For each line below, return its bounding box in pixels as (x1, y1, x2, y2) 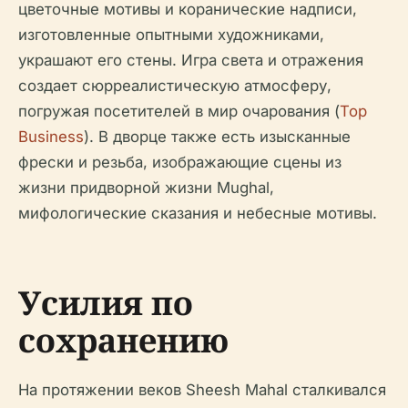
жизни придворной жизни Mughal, (18, 178, 274, 197)
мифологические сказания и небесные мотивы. (18, 203, 377, 222)
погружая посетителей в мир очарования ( (18, 101, 340, 120)
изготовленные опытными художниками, (18, 25, 324, 44)
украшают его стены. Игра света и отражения (18, 50, 363, 69)
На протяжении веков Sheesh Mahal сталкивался (18, 380, 386, 399)
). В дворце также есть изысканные (84, 127, 351, 146)
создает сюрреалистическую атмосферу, (18, 76, 331, 95)
